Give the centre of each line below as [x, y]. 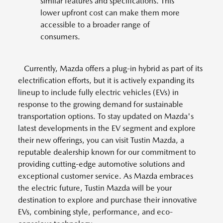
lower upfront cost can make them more [110, 13]
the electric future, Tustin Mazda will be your [95, 188]
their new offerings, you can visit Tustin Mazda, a [101, 140]
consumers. [60, 37]
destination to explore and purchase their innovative [108, 200]
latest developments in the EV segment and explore [107, 128]
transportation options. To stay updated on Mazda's [106, 116]
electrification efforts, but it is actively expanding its [106, 81]
